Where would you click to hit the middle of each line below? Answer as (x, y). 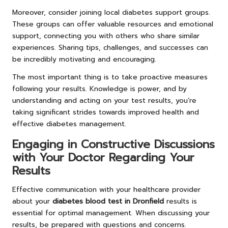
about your (32, 201)
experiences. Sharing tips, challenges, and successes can (110, 47)
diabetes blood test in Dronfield (108, 201)
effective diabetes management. (69, 124)
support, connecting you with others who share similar (106, 36)
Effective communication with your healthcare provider (106, 189)
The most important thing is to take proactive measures (110, 77)
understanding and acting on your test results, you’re (104, 100)
